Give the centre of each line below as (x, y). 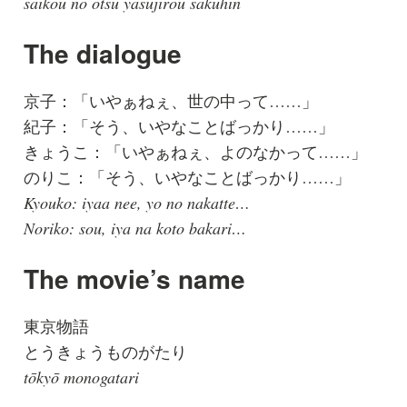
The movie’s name (134, 279)
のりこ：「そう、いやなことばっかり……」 (187, 178)
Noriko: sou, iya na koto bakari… (134, 228)
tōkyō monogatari (81, 377)
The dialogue (102, 54)
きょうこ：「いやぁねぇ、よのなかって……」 (195, 152)
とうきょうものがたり (105, 352)
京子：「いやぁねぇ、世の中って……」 (170, 101)
